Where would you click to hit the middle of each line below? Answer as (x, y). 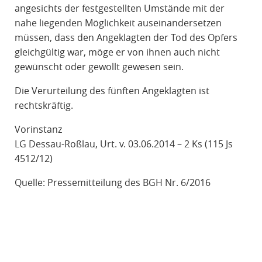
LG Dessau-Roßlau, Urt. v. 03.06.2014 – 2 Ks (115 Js (123, 144)
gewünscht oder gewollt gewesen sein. (99, 67)
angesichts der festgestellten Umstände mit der (119, 8)
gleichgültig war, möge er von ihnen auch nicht (117, 52)
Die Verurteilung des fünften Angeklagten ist (112, 91)
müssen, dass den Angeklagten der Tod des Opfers (126, 38)
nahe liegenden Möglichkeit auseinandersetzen (118, 23)
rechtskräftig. (44, 106)
